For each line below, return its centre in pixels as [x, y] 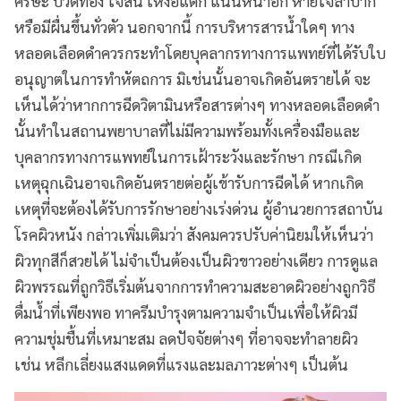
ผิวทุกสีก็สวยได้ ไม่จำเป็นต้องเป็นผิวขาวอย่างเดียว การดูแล [196, 260]
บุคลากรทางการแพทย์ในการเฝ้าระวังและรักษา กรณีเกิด [188, 156]
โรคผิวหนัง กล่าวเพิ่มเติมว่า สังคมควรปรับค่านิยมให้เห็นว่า [194, 234]
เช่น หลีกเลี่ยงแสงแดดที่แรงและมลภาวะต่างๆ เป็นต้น [181, 363]
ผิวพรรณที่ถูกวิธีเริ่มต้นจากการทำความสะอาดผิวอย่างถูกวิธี [195, 286]
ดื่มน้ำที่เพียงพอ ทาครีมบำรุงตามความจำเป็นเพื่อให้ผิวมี [186, 311]
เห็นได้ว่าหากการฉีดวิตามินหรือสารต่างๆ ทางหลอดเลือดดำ [197, 104]
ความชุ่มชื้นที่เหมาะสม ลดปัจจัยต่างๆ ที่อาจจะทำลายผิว [186, 337]
